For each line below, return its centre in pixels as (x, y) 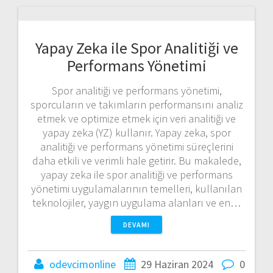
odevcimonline (83, 264)
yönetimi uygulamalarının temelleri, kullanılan (136, 188)
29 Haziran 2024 (177, 264)
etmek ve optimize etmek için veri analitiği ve (136, 118)
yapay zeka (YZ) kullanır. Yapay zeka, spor (136, 132)
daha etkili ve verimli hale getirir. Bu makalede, (136, 160)
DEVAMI (136, 224)
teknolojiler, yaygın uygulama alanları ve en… (136, 202)
